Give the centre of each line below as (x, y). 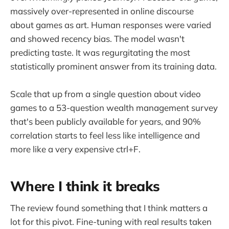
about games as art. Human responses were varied (111, 25)
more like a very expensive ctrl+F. (75, 149)
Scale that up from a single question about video (106, 94)
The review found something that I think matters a (109, 208)
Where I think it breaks (85, 186)
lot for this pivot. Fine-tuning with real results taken (111, 222)
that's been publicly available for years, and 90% (106, 122)
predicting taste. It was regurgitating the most (100, 53)
